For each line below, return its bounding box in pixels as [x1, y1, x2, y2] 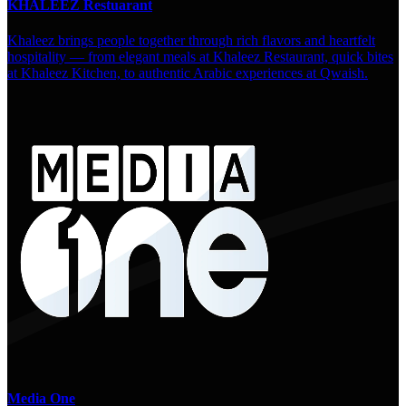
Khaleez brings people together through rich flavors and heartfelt [7, 32, 375, 48]
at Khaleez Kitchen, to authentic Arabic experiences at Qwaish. [7, 64, 368, 81]
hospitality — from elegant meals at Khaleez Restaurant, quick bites [7, 48, 393, 64]
